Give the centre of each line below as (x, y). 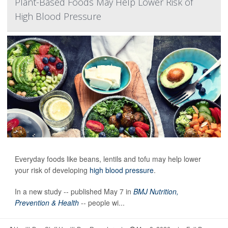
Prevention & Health (47, 202)
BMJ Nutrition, (156, 191)
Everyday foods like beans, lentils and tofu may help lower (108, 159)
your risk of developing (52, 170)
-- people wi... (102, 202)
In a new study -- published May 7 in (74, 191)
